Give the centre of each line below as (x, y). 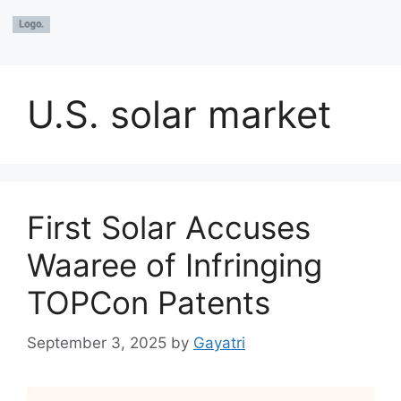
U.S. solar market (179, 114)
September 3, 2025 (97, 342)
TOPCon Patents (149, 303)
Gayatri (219, 342)
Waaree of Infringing (175, 265)
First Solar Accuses (169, 227)
